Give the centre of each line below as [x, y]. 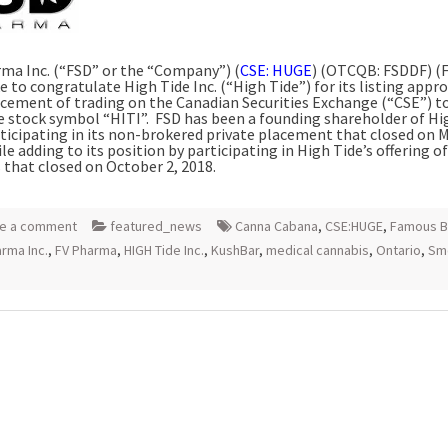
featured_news [156, 225]
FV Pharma [86, 249]
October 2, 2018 [159, 165]
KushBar [235, 249]
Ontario [398, 249]
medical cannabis [317, 249]
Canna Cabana [276, 225]
